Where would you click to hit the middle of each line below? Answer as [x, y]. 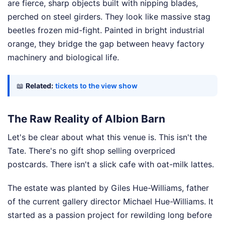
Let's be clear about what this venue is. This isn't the [107, 137]
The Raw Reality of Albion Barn [86, 119]
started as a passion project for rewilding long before [110, 215]
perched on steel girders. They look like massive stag [109, 16]
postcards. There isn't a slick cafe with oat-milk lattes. [111, 164]
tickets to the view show [96, 85]
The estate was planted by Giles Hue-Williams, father [108, 188]
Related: [39, 85]
